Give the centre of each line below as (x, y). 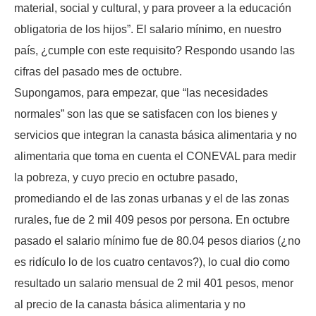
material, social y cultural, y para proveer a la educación (153, 8)
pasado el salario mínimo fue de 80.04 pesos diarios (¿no (157, 241)
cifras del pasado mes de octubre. (98, 71)
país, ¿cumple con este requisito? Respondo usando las (154, 50)
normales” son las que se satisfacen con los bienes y (146, 114)
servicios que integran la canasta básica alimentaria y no (156, 135)
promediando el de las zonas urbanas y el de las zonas (152, 198)
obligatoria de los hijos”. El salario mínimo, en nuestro (148, 29)
